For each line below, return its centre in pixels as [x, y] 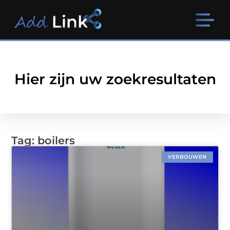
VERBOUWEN [187, 157]
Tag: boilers [43, 141]
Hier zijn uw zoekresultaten [115, 79]
